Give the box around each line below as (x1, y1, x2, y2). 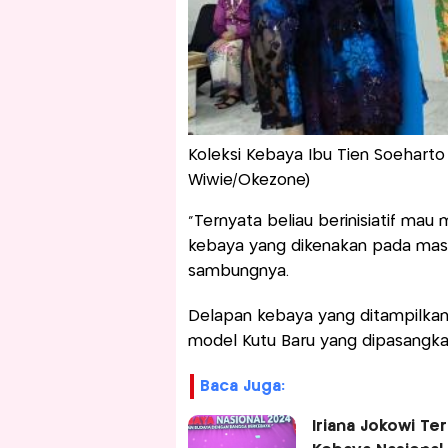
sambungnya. (187, 263, 294, 279)
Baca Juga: (199, 378, 285, 394)
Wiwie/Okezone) (187, 172, 310, 188)
